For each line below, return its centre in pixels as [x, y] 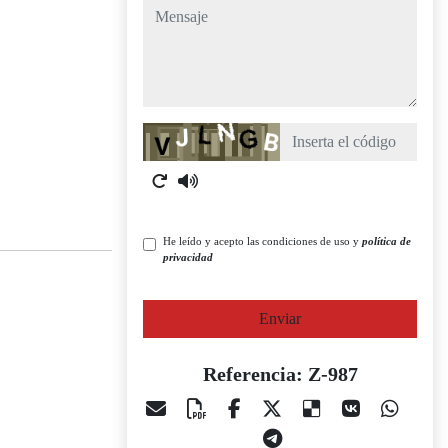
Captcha [168, 133]
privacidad [188, 257]
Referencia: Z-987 [280, 374]
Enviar [280, 318]
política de [386, 241]
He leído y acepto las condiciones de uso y [262, 241]
